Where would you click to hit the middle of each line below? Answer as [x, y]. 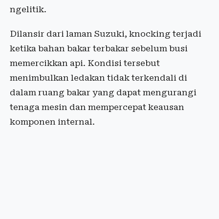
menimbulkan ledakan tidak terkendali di [99, 78]
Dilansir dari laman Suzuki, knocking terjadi [106, 34]
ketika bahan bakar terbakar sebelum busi [99, 49]
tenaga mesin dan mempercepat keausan [97, 107]
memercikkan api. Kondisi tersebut [85, 63]
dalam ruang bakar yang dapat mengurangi [103, 93]
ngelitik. [28, 10]
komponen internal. [52, 122]
